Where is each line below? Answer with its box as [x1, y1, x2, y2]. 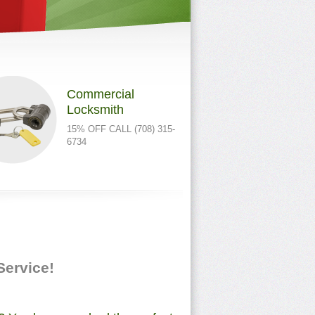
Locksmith [67, 103, 124, 117]
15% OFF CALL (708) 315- [67, 124, 175, 134]
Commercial [67, 87, 134, 101]
